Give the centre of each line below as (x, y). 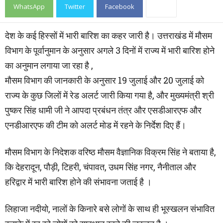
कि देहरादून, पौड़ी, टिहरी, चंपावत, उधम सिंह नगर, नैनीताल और (101, 167)
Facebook (120, 6)
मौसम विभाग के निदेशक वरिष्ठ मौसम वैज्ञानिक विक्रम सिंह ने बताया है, (111, 152)
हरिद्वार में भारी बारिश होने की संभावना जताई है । (78, 182)
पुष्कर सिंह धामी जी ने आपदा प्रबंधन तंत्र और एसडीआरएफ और (103, 110)
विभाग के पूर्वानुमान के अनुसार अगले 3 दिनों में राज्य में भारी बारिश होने (110, 50)
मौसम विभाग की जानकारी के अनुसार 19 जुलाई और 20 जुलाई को (105, 80)
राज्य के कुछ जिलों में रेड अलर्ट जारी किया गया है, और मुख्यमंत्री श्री (110, 95)
